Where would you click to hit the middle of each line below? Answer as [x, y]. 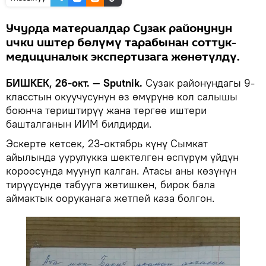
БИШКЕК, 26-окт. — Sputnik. [74, 83]
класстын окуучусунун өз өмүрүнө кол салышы [122, 97]
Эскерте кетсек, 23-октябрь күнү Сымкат [107, 144]
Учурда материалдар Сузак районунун [119, 29]
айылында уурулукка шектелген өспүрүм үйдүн [122, 157]
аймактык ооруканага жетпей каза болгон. [110, 198]
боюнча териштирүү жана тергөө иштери [106, 110]
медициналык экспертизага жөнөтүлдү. [123, 57]
